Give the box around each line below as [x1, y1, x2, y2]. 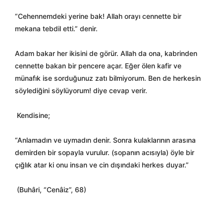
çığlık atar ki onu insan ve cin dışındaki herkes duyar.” [15, 161, 189, 169]
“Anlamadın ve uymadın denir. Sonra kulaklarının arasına [15, 136, 196, 144]
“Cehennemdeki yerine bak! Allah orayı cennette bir [15, 12, 181, 20]
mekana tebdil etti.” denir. [15, 24, 98, 33]
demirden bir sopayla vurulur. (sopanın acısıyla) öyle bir [15, 148, 194, 157]
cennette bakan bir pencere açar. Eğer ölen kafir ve [15, 61, 181, 70]
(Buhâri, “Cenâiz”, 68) [17, 185, 86, 194]
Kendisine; [17, 111, 50, 119]
